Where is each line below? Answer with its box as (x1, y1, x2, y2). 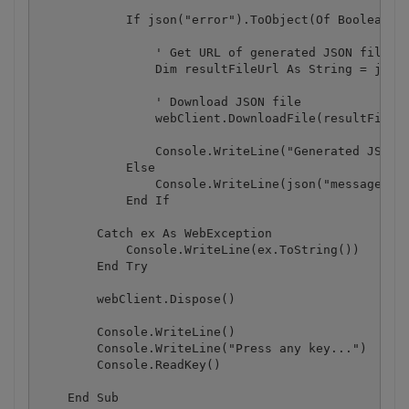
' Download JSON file (37, 94, 301, 109)
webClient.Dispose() (37, 291, 236, 306)
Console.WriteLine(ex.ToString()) (37, 242, 360, 257)
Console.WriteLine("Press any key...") (37, 341, 367, 355)
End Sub (37, 390, 119, 404)
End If (37, 193, 170, 207)
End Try (37, 258, 148, 273)
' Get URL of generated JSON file (37, 45, 389, 59)
